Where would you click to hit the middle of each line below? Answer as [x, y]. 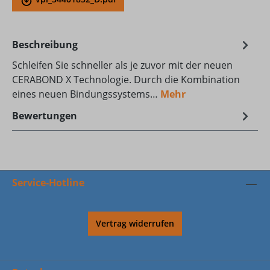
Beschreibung [45, 45]
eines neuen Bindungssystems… [86, 94]
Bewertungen [45, 116]
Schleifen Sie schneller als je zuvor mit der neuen [122, 65]
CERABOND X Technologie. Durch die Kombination [126, 80]
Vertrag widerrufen [135, 223]
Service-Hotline [48, 182]
